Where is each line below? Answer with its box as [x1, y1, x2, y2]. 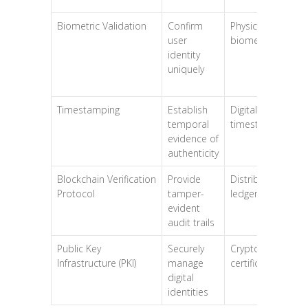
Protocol [57, 186, 95, 200]
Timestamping [57, 102, 120, 116]
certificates [230, 256, 278, 269]
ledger [230, 186, 258, 200]
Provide [168, 172, 201, 186]
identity [168, 47, 200, 61]
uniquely [168, 62, 204, 76]
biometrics [230, 33, 278, 47]
